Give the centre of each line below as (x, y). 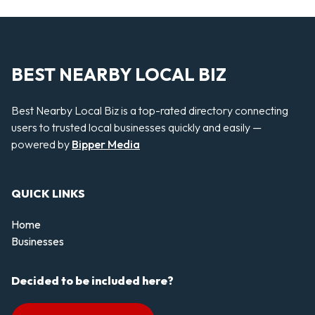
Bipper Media (106, 144)
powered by (41, 144)
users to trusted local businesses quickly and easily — (136, 127)
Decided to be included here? (92, 281)
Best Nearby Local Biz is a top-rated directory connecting (150, 110)
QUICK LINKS (48, 194)
